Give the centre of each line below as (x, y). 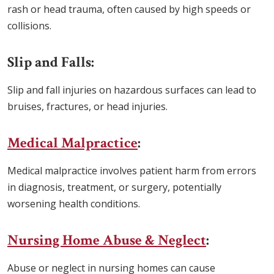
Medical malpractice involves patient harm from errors (132, 171)
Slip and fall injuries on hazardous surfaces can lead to (132, 90)
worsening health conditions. (74, 204)
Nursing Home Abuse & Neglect (107, 240)
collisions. (29, 26)
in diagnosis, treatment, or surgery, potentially (114, 187)
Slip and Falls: (51, 62)
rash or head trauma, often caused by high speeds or (129, 9)
